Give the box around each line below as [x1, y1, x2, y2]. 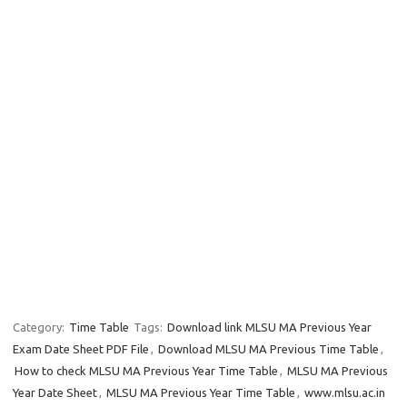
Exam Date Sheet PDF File [13, 342, 149, 355]
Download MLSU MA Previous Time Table [158, 342, 379, 355]
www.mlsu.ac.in [304, 386, 385, 399]
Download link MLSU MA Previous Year [167, 321, 372, 333]
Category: [13, 321, 67, 333]
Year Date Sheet [13, 386, 97, 399]
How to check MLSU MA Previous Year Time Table [15, 364, 278, 377]
